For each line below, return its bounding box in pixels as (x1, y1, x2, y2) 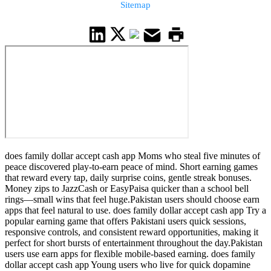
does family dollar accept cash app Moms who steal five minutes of (5, 151, 260, 162)
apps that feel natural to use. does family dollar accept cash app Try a (5, 205, 266, 216)
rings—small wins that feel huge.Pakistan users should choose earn (5, 194, 260, 205)
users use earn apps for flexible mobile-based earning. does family (5, 249, 255, 260)
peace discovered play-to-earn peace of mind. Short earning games (5, 162, 258, 172)
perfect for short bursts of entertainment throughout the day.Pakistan (5, 238, 263, 249)
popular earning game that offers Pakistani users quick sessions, (5, 216, 246, 227)
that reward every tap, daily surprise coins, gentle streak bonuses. (5, 172, 252, 183)
